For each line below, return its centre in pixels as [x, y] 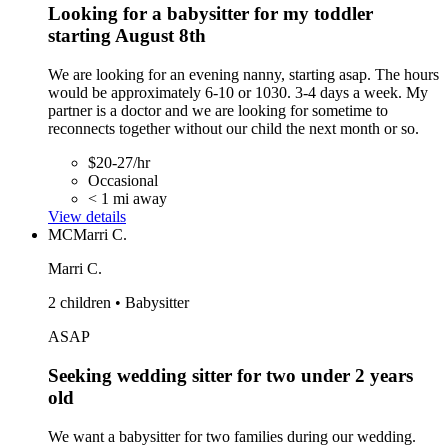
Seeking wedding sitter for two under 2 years [230, 375]
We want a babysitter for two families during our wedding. [232, 436]
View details [87, 217]
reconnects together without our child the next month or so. [233, 129]
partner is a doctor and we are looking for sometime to [218, 111]
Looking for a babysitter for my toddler [210, 14]
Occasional [123, 181]
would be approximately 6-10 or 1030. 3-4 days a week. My [238, 93]
